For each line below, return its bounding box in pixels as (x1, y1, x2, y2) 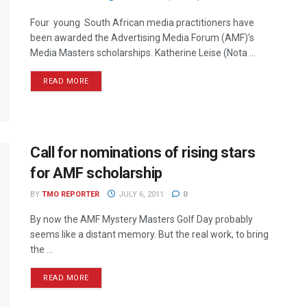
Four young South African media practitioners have (30, 17, 254, 28)
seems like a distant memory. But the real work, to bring (30, 229, 269, 241)
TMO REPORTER (42, 190, 99, 199)
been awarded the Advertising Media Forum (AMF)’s (30, 32, 254, 43)
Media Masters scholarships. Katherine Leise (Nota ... (30, 47, 256, 58)
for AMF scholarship (30, 164, 162, 182)
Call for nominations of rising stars (30, 144, 256, 162)
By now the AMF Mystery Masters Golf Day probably (30, 214, 253, 225)
